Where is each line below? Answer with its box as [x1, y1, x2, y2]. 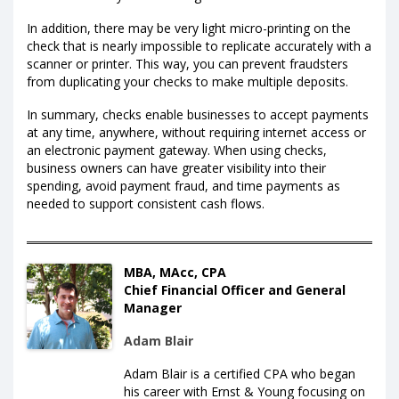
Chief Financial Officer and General [124, 281, 346, 299]
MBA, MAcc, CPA [124, 264, 226, 281]
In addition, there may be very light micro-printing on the [27, 19, 351, 37]
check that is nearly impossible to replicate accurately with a [27, 37, 371, 54]
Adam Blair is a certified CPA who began [124, 365, 355, 383]
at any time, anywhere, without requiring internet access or [27, 124, 366, 142]
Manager [124, 299, 182, 317]
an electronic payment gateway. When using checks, [27, 142, 327, 159]
